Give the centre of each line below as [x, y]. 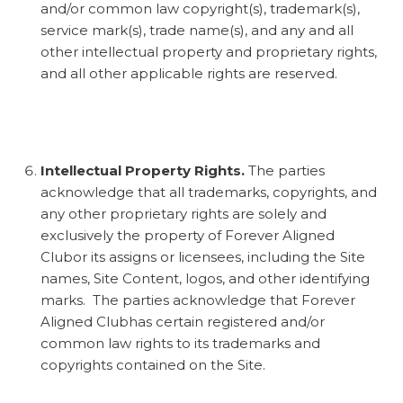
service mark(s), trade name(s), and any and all [197, 30]
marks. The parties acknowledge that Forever [198, 300]
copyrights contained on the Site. [153, 364]
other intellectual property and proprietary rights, [209, 51]
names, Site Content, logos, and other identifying [205, 278]
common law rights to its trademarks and [180, 343]
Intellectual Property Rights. [143, 170]
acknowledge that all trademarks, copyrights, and [209, 192]
